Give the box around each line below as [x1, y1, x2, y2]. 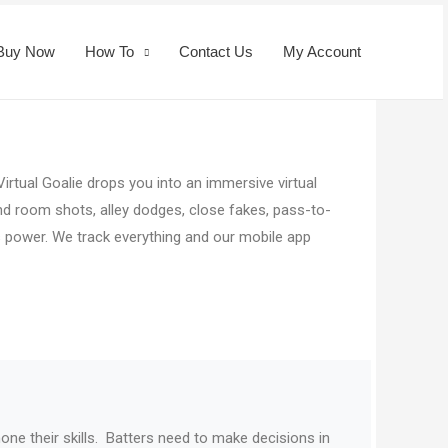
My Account [283, 43, 361, 60]
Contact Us [179, 43, 253, 60]
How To [85, 43, 134, 60]
